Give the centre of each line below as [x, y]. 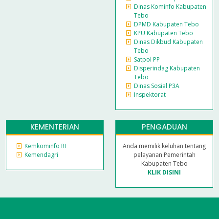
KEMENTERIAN [55, 127]
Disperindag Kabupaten [167, 68]
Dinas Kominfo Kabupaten [170, 7]
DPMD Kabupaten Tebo [166, 24]
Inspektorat [150, 95]
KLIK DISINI [164, 173]
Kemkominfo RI [45, 146]
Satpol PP [147, 60]
